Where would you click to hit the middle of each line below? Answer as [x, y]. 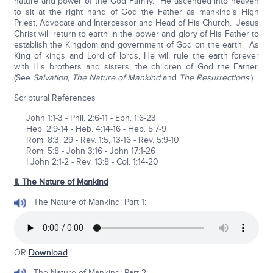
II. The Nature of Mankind [61, 182]
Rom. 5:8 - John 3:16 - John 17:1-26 [84, 151]
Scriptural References [55, 98]
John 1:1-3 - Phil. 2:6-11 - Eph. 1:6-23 [85, 118]
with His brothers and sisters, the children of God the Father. [136, 67]
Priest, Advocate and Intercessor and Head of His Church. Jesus [136, 23]
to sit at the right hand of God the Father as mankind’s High [136, 12]
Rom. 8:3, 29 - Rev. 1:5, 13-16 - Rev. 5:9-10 [96, 140]
